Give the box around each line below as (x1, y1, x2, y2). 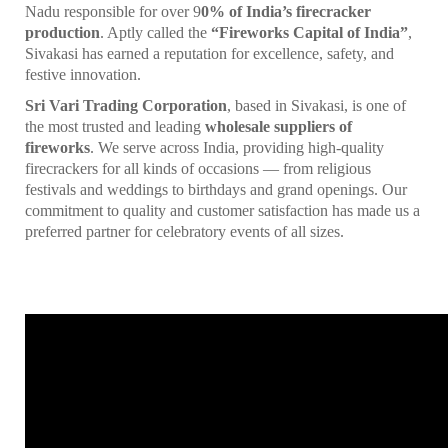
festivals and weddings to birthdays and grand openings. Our (25, 181, 407, 198)
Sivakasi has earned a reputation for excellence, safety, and (25, 45, 394, 62)
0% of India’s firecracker (201, 3, 371, 20)
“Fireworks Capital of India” (211, 24, 408, 41)
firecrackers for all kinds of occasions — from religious (25, 160, 371, 177)
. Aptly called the (100, 24, 211, 41)
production (25, 24, 100, 41)
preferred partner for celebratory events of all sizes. (25, 223, 344, 240)
